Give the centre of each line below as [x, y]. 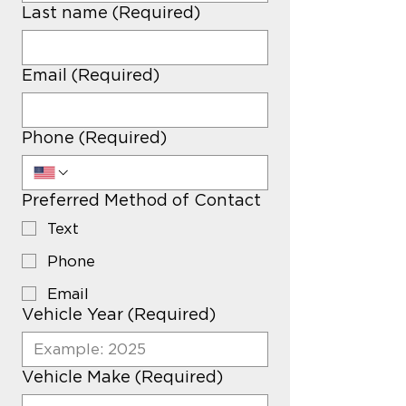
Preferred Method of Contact [141, 200]
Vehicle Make [76, 377]
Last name [65, 12]
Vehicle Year [72, 314]
